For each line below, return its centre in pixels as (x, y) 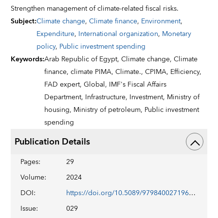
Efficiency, (186, 72)
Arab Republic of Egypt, (83, 59)
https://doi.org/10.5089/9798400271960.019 (192, 193)
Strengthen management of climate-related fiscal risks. (95, 9)
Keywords (27, 59)
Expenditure (56, 34)
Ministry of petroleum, (109, 110)
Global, (97, 85)
